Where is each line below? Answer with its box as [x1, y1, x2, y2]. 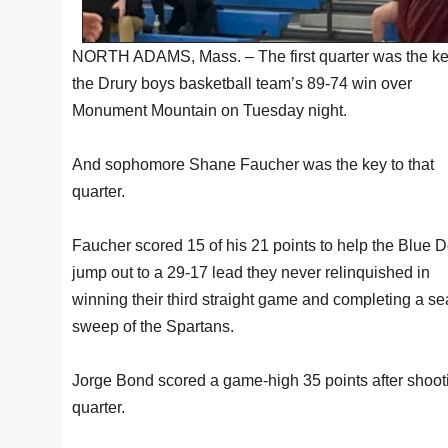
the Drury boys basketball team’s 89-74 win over [72, 75, 412, 92]
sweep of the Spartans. [72, 318, 234, 335]
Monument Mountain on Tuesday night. [72, 102, 347, 119]
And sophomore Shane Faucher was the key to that [72, 156, 434, 173]
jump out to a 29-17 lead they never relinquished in [72, 264, 430, 281]
